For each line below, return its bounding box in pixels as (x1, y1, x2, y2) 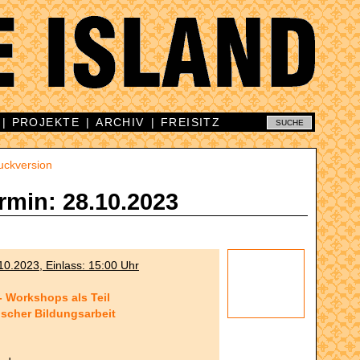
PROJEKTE (11, 116, 80, 129)
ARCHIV (96, 116, 145, 129)
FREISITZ (160, 116, 221, 129)
